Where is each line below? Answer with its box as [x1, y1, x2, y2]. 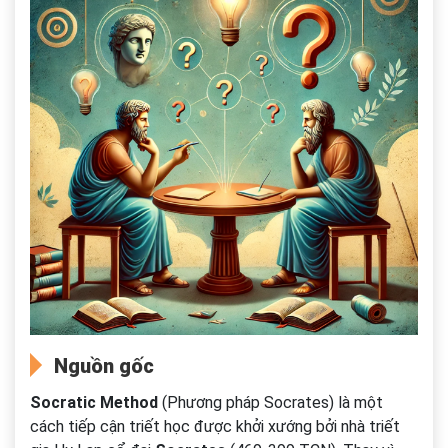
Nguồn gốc [54, 354, 154, 379]
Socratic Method [30, 393, 158, 413]
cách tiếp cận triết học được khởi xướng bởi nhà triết [30, 417, 400, 437]
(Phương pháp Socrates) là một [158, 393, 383, 413]
